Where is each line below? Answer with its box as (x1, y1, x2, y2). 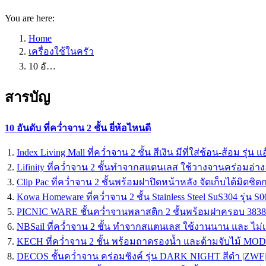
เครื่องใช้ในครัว (28, 46, 94, 56)
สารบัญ (5, 89, 50, 105)
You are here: (5, 12, 55, 23)
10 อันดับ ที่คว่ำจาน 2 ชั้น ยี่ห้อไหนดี (5, 122, 151, 133)
